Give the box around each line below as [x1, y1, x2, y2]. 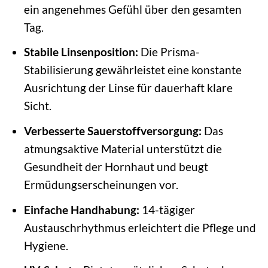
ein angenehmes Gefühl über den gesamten [23, 2, 242, 16]
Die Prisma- [138, 45, 200, 59]
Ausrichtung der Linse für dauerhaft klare [23, 81, 233, 95]
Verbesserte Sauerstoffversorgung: [23, 124, 202, 138]
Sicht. [23, 99, 51, 113]
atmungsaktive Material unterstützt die [23, 142, 222, 156]
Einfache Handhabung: [23, 202, 139, 217]
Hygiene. [23, 238, 68, 252]
